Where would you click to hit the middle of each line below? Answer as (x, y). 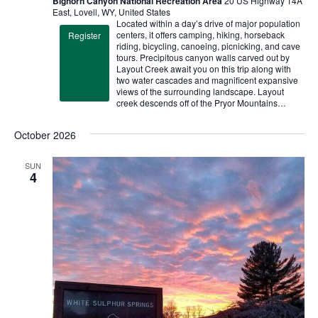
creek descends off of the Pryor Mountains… (201, 102)
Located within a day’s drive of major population (208, 23)
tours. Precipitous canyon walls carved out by (203, 57)
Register (84, 35)
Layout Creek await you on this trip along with (203, 68)
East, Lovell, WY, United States (111, 11)
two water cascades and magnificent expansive (207, 79)
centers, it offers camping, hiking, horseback (200, 34)
